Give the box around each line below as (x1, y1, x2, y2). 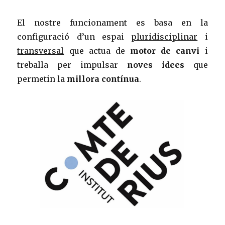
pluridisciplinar (131, 31, 198, 42)
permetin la (17, 73, 67, 84)
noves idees (127, 59, 184, 70)
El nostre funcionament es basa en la (17, 17, 208, 28)
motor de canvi (125, 45, 200, 56)
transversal (17, 45, 64, 56)
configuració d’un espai (17, 31, 132, 42)
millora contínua (67, 73, 140, 84)
